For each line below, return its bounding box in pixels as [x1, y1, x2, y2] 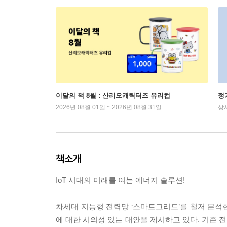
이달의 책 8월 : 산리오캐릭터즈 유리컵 [56, 92, 170, 100]
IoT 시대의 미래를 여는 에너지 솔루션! [56, 176, 185, 185]
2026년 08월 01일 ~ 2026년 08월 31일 [56, 104, 162, 111]
